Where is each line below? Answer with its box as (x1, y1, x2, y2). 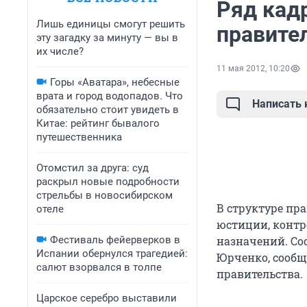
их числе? (36, 45, 84, 58)
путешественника (36, 131, 122, 143)
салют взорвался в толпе (36, 261, 162, 273)
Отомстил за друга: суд (36, 162, 149, 174)
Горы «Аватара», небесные (50, 76, 180, 88)
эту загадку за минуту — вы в (36, 32, 178, 44)
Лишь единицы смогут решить (36, 18, 185, 30)
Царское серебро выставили (36, 292, 177, 304)
